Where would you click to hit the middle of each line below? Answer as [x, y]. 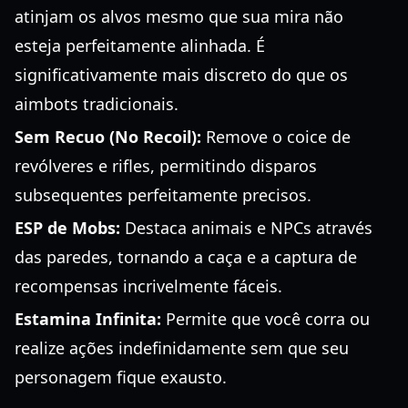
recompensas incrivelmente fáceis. [148, 286]
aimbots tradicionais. [97, 104]
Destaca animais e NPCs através [246, 228]
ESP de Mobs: [67, 228]
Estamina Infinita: [88, 319]
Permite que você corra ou [265, 319]
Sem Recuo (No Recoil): [108, 137]
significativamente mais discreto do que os [181, 75]
